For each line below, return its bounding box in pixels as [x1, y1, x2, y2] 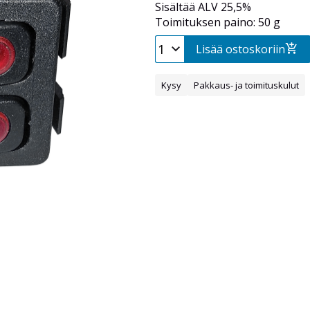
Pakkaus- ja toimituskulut [194, 79, 299, 92]
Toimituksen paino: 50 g [155, 15, 280, 30]
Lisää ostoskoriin [196, 42, 285, 57]
